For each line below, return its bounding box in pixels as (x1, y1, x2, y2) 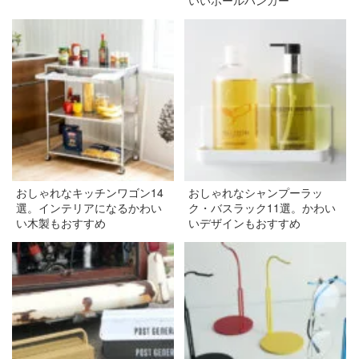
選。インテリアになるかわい (16, 199, 162, 216)
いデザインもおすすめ (188, 214, 301, 231)
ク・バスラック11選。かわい (188, 199, 336, 216)
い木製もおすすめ (16, 214, 106, 231)
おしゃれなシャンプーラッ (188, 184, 323, 200)
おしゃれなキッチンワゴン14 (16, 184, 163, 200)
